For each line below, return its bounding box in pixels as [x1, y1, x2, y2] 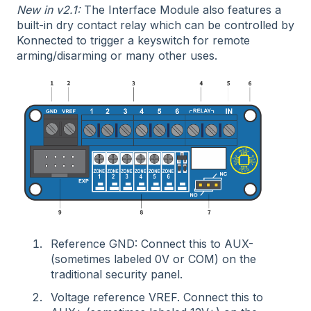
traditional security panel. [51, 267, 183, 281]
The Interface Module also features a [84, 2, 281, 17]
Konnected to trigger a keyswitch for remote [17, 33, 250, 47]
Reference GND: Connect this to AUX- [51, 236, 253, 251]
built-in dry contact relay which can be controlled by [17, 17, 294, 32]
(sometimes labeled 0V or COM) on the [51, 251, 256, 266]
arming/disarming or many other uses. [17, 48, 217, 62]
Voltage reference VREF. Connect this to [51, 289, 263, 304]
